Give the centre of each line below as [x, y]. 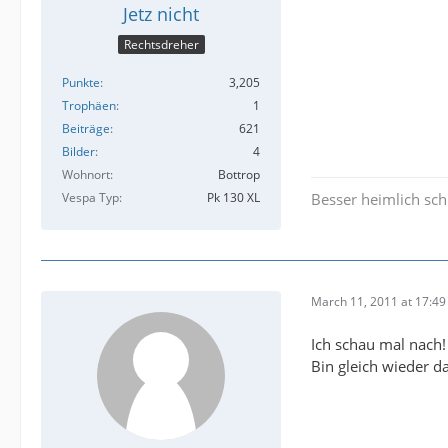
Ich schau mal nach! [378, 343]
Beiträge [86, 128]
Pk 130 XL [233, 197]
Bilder [78, 151]
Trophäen [89, 105]
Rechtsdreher [161, 44]
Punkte [81, 82]
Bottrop [239, 174]
